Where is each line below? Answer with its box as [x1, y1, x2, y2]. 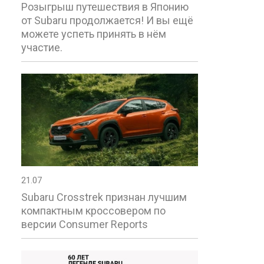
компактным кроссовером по [21, 204, 166, 217]
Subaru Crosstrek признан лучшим [21, 191, 187, 204]
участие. [21, 41, 62, 54]
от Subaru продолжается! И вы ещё [21, 14, 193, 27]
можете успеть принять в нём [21, 28, 166, 41]
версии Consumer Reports [21, 218, 148, 231]
